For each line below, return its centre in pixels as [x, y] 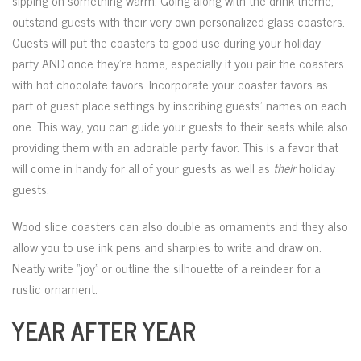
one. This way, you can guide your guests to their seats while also [180, 126]
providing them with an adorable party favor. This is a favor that [175, 147]
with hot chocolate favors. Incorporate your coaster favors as [170, 84]
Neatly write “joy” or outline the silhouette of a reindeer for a [166, 268]
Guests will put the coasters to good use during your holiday [166, 42]
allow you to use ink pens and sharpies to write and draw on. [167, 247]
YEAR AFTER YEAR [104, 330]
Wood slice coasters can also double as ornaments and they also [180, 226]
